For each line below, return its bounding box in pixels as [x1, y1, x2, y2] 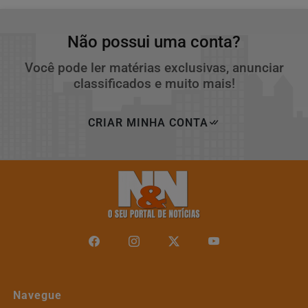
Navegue [13, 289, 62, 302]
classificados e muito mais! [73, 76, 235, 92]
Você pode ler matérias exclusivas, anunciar [24, 60, 284, 76]
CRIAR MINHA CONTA [88, 116, 208, 130]
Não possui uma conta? [67, 32, 241, 52]
